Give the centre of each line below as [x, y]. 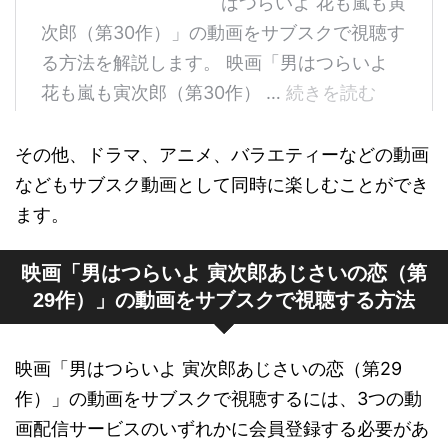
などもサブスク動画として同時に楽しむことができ [222, 184]
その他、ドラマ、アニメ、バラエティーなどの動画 [222, 154]
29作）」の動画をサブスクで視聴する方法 [224, 299]
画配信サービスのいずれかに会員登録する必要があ [222, 428]
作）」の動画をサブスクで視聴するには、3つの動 [218, 398]
